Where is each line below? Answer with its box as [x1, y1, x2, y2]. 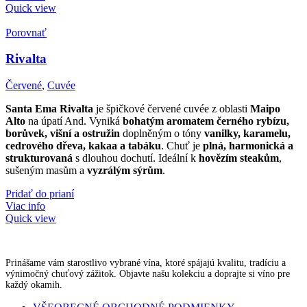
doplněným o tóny [120, 127, 204, 140]
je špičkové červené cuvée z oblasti [93, 103, 250, 115]
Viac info [5, 200, 45, 212]
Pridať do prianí [5, 188, 74, 200]
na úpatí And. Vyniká [25, 115, 123, 127]
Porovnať [5, 26, 47, 38]
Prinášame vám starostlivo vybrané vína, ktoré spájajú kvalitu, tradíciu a [5, 258, 286, 269]
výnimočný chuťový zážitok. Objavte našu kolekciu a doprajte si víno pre [5, 269, 290, 280]
